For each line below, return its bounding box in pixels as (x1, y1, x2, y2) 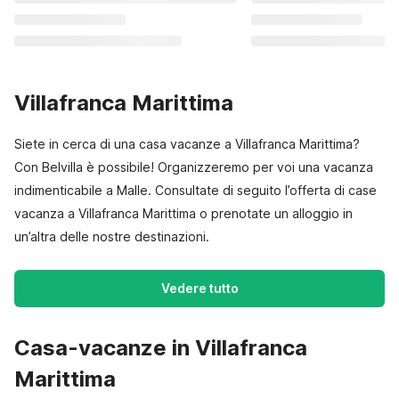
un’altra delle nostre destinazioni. (14, 229, 209, 244)
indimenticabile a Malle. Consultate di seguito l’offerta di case (14, 183, 377, 198)
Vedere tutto (160, 281, 239, 296)
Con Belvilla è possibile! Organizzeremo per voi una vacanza (14, 159, 373, 175)
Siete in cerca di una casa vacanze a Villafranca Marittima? (14, 136, 360, 151)
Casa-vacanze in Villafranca (14, 335, 307, 361)
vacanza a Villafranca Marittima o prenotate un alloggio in (14, 206, 353, 221)
